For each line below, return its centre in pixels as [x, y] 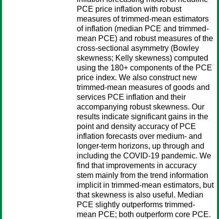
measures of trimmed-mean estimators [143, 19]
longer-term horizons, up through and [141, 146]
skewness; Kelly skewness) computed [142, 58]
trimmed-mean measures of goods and [143, 87]
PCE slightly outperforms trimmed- [136, 205]
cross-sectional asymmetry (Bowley [138, 48]
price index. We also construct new [137, 77]
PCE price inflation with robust [129, 9]
